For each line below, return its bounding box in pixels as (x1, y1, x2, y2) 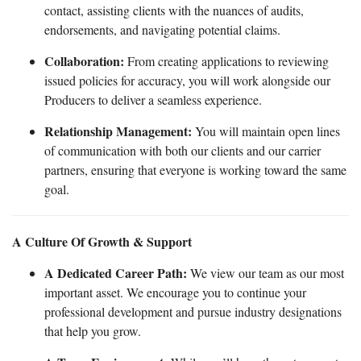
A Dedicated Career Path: (44, 263, 187, 282)
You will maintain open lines (192, 122, 340, 139)
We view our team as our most (187, 263, 344, 281)
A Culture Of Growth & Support (12, 231, 192, 251)
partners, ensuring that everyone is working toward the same (44, 160, 346, 178)
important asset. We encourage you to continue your (44, 283, 306, 301)
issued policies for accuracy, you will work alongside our (44, 71, 330, 89)
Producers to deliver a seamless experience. (44, 90, 262, 108)
